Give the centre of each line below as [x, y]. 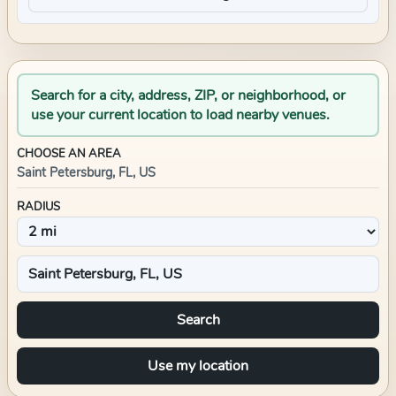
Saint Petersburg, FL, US [86, 172]
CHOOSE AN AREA [69, 154]
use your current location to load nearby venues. [180, 115]
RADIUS [38, 207]
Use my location [198, 366]
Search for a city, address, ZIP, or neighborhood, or [188, 95]
